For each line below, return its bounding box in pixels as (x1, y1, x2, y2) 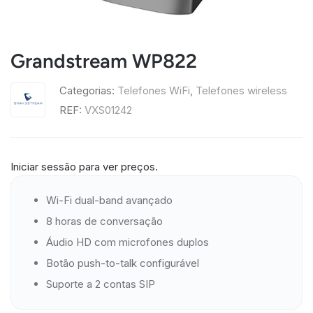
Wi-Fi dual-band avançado (46, 194, 173, 207)
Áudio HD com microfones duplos (46, 235, 209, 249)
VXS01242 (85, 103, 132, 117)
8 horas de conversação (46, 214, 163, 228)
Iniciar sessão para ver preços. (10, 160, 158, 173)
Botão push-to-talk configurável (46, 256, 199, 270)
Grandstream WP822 (10, 49, 197, 73)
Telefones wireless (196, 84, 287, 97)
